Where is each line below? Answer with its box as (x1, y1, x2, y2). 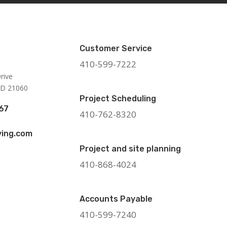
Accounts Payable (80, 194, 153, 204)
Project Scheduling (80, 94, 157, 104)
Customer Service (80, 44, 153, 54)
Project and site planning (80, 143, 181, 154)
